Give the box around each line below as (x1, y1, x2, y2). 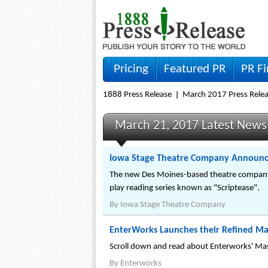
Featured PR (164, 63, 226, 75)
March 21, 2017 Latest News (115, 119, 267, 133)
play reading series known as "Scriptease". (109, 184, 260, 193)
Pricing (114, 63, 148, 75)
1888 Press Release (103, 90, 172, 99)
